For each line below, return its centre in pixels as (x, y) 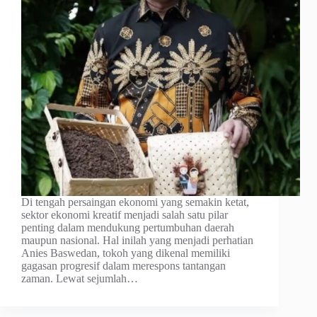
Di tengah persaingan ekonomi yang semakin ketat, (135, 202)
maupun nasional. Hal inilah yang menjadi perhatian (137, 241)
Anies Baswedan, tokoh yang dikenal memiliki (126, 253)
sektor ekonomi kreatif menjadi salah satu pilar (125, 215)
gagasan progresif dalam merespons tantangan (123, 266)
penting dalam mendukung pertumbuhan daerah (128, 228)
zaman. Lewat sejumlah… (80, 279)
